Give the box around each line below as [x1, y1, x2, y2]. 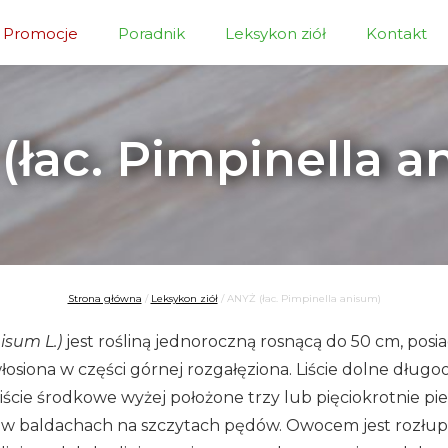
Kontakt [366, 24, 427, 43]
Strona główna [67, 292, 142, 305]
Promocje [3, 24, 78, 43]
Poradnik [118, 24, 185, 43]
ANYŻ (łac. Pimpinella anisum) [226, 292, 381, 305]
